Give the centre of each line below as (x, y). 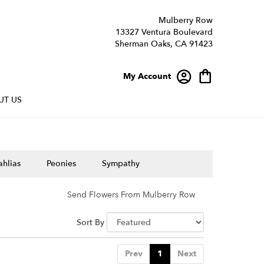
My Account (147, 76)
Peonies (61, 164)
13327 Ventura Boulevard (164, 32)
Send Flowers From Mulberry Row (131, 195)
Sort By (90, 222)
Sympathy (121, 164)
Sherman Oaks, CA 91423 (164, 44)
